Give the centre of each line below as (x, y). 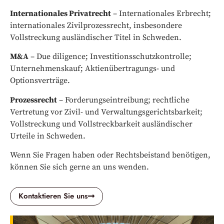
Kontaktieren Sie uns (53, 196)
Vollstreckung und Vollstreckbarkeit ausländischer (101, 124)
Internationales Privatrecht (60, 14)
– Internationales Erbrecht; (161, 14)
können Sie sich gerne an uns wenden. (79, 167)
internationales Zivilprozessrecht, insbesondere (96, 26)
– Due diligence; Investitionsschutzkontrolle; (110, 57)
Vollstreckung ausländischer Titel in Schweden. (96, 38)
